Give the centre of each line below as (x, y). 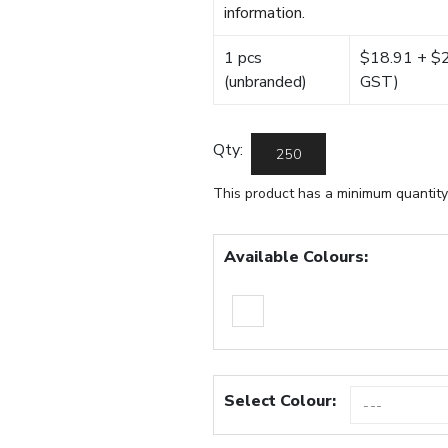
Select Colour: (280, 401)
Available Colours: (296, 257)
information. (265, 13)
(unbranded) (266, 82)
